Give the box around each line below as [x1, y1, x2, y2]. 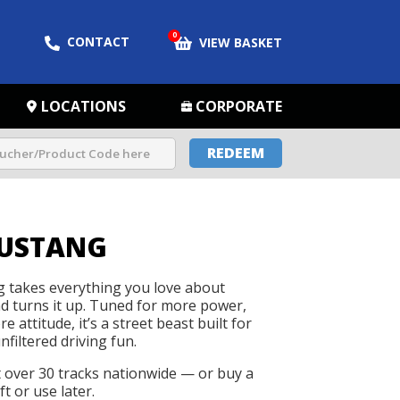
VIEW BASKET [199, 34, 282, 51]
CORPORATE [196, 96, 282, 116]
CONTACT [67, 33, 129, 50]
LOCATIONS [41, 96, 126, 116]
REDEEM [207, 143, 264, 162]
